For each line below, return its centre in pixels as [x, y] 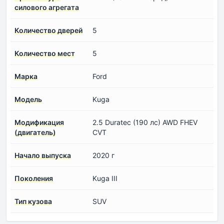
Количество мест [45, 53]
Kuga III [105, 178]
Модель [28, 99]
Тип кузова [33, 201]
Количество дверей [48, 30]
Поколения [34, 178]
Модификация [39, 122]
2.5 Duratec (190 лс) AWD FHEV [145, 122]
